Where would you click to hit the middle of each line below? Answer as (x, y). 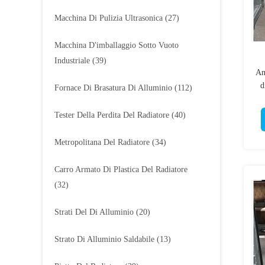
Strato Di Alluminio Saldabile (104, 239)
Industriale (72, 61)
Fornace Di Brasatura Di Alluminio (113, 88)
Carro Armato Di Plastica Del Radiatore (121, 169)
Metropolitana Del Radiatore (102, 142)
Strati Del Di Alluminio (94, 212)
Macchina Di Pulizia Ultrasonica (109, 18)
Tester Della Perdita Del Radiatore (112, 115)
